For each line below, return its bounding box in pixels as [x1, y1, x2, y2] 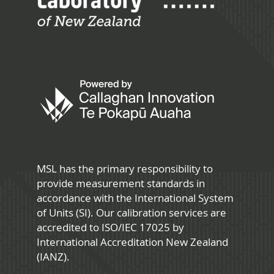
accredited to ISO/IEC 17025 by [37, 220, 184, 235]
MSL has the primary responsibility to [37, 161, 213, 176]
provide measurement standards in [37, 176, 205, 191]
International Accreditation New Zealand [37, 235, 228, 250]
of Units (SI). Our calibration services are [37, 206, 226, 220]
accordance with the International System [37, 191, 234, 206]
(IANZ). [37, 250, 70, 264]
